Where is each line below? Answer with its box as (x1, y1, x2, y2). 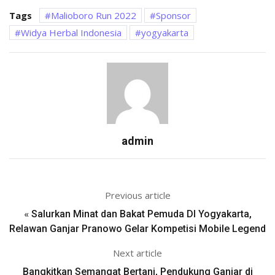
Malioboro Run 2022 (51, 9, 136, 22)
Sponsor (156, 9, 191, 22)
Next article (113, 247, 162, 260)
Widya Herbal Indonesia (21, 26, 122, 39)
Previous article (104, 189, 171, 202)
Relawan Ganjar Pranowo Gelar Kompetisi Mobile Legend (9, 223, 266, 235)
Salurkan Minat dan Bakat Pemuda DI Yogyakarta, (31, 208, 252, 220)
